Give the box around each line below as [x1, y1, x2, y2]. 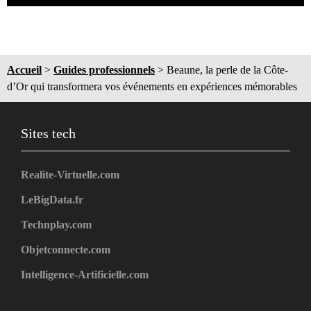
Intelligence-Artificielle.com [21, 268, 149, 280]
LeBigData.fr [21, 193, 83, 205]
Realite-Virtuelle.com [21, 168, 119, 180]
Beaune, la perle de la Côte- [167, 63, 288, 76]
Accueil [7, 63, 42, 76]
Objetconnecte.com [21, 243, 110, 255]
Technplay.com [21, 218, 92, 230]
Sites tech [21, 125, 76, 141]
